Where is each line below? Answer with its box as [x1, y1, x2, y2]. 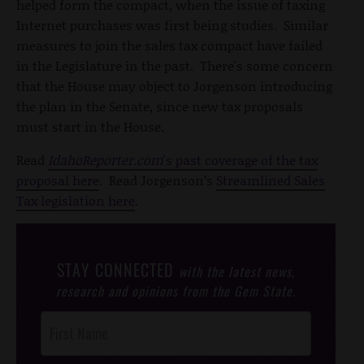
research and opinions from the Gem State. [56, 280, 296, 301]
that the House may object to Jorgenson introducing [16, 76, 332, 95]
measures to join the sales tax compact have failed [16, 35, 323, 54]
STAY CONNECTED [57, 257, 179, 282]
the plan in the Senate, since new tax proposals [16, 96, 303, 115]
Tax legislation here [16, 190, 135, 210]
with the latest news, [179, 261, 295, 281]
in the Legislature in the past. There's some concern [16, 55, 333, 75]
